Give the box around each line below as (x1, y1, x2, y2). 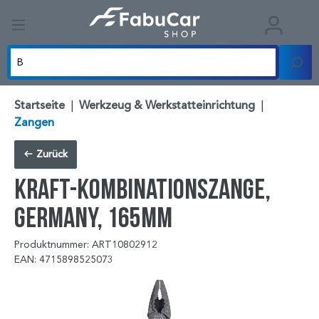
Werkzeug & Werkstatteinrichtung (79, 98, 255, 113)
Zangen (14, 115, 54, 130)
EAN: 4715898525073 (14, 253, 113, 266)
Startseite (14, 98, 65, 113)
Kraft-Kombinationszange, (14, 173, 271, 204)
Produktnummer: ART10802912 (14, 239, 157, 251)
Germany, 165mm (14, 202, 172, 233)
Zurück (33, 148, 68, 161)
